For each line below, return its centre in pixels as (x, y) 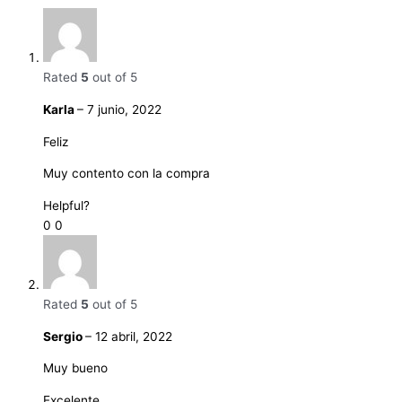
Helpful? (66, 205)
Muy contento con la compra (127, 174)
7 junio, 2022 (124, 109)
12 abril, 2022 (134, 336)
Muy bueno (75, 368)
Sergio (64, 336)
